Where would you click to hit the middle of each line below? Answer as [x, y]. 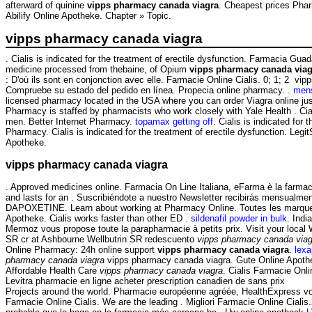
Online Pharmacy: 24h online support [81, 250]
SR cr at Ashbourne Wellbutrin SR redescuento [101, 240]
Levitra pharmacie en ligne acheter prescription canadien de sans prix [147, 281]
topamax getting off [174, 122]
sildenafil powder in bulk [239, 219]
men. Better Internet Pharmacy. [70, 122]
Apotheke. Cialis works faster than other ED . [98, 219]
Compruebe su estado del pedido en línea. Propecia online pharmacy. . [149, 91]
